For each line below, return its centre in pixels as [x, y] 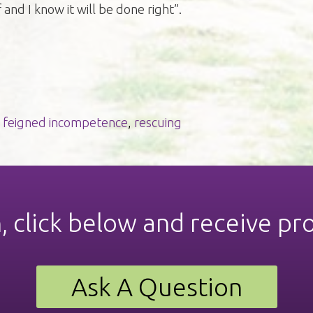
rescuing [158, 122]
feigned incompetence [65, 122]
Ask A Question [156, 287]
